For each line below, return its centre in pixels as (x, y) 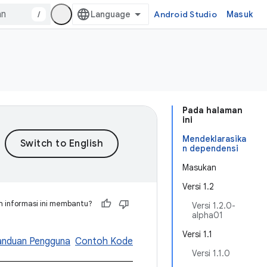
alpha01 (207, 215)
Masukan (199, 167)
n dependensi (210, 148)
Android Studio (185, 14)
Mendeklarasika (214, 139)
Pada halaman (212, 110)
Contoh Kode (104, 241)
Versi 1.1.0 (211, 253)
